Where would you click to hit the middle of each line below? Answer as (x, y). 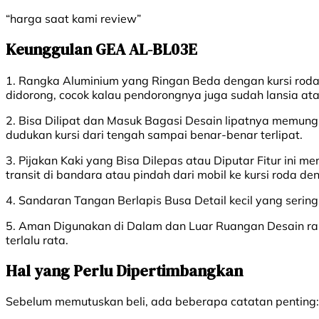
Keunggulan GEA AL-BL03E (101, 49)
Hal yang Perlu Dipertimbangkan (124, 270)
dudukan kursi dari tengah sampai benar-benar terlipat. (154, 134)
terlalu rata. (37, 240)
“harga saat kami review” (73, 19)
